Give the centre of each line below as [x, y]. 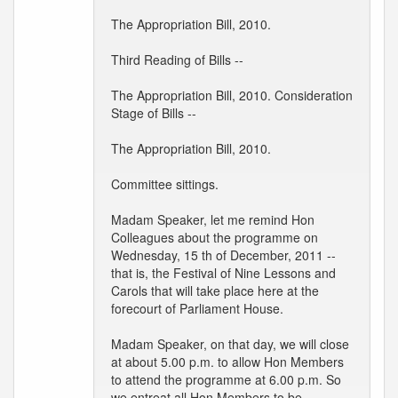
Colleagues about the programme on [215, 237]
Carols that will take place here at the [215, 291]
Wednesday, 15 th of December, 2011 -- [223, 255]
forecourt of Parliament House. [197, 308]
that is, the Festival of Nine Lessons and [223, 273]
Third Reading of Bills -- [177, 60]
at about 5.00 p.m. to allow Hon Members [227, 362]
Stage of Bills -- [154, 113]
